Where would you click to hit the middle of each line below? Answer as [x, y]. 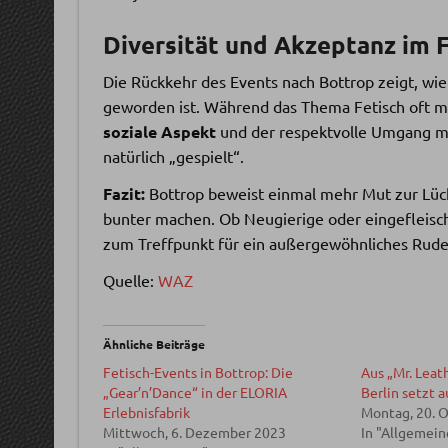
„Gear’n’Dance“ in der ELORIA [194, 392]
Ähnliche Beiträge [153, 344]
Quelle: [130, 280]
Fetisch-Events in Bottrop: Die [197, 372]
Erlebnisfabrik [146, 412]
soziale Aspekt [159, 132]
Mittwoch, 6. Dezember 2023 [194, 432]
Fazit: [123, 194]
